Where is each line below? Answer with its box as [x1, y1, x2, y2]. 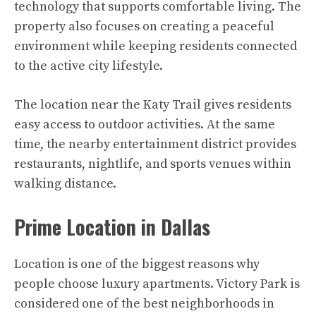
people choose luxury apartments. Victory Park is [14, 276, 300, 292]
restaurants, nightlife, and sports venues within [14, 156, 291, 172]
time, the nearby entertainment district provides [14, 136, 296, 152]
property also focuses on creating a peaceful [14, 18, 274, 35]
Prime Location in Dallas [14, 212, 210, 241]
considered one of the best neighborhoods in [14, 296, 274, 312]
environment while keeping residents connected [14, 38, 297, 54]
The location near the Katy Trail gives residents [14, 97, 291, 113]
